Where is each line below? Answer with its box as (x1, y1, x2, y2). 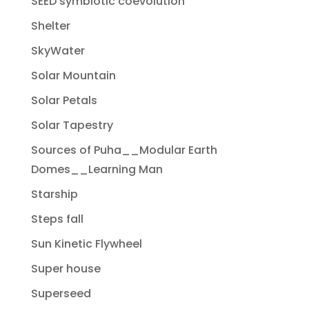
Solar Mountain (30, 68, 116, 84)
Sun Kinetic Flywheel (30, 236, 142, 252)
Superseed (30, 286, 91, 302)
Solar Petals (30, 92, 97, 109)
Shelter (30, 18, 70, 34)
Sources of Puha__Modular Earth (30, 142, 217, 159)
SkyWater (30, 43, 85, 59)
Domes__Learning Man (30, 161, 163, 178)
